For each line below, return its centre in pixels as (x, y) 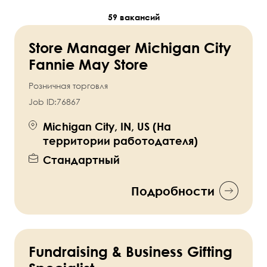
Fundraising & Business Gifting (131, 252)
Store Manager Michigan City (130, 48)
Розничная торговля (68, 86)
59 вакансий (133, 17)
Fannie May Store (88, 64)
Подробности (173, 191)
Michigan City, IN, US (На (107, 127)
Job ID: (43, 102)
